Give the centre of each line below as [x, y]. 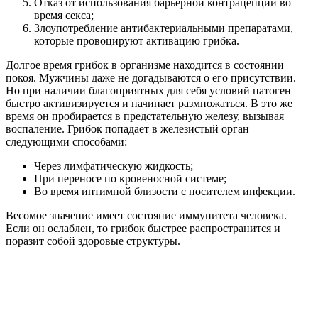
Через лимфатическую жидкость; [114, 165]
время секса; [64, 15]
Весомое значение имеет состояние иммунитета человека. [146, 215]
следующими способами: [66, 141]
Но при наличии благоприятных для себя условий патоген [148, 90]
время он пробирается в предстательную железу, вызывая [145, 116]
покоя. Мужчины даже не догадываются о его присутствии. [151, 77]
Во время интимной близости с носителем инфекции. [165, 191]
